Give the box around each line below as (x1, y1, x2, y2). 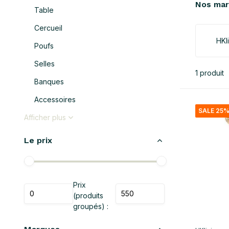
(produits (73, 191, 103, 200)
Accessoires (34, 95, 76, 104)
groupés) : (73, 202, 108, 211)
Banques (34, 77, 64, 86)
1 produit (195, 68, 224, 77)
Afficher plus (24, 113, 66, 122)
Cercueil (34, 24, 62, 32)
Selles (34, 59, 55, 68)
